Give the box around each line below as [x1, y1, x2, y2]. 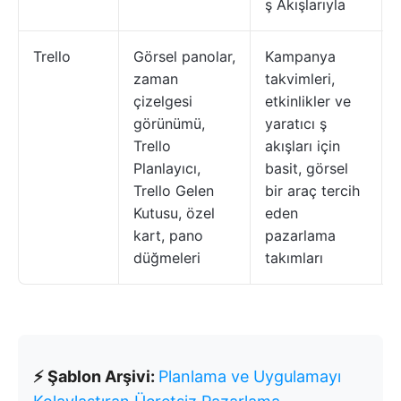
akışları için [265, 137, 340, 155]
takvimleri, [265, 70, 335, 88]
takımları [265, 249, 323, 267]
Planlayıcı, [133, 159, 200, 177]
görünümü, [133, 115, 205, 132]
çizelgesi [133, 92, 192, 110]
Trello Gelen [133, 182, 214, 200]
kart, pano [133, 226, 203, 244]
